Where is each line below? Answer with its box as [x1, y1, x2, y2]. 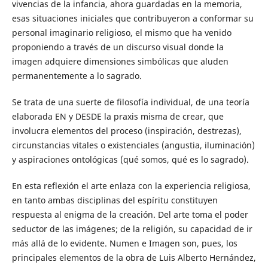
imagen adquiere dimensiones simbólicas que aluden [11, 55, 229, 67]
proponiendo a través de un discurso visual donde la [11, 41, 224, 53]
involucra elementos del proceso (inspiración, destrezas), [11, 125, 242, 136]
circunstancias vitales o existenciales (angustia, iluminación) [11, 139, 255, 151]
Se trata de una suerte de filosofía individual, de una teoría [11, 96, 249, 108]
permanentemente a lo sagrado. [11, 69, 142, 81]
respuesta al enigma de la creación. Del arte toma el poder [11, 209, 248, 221]
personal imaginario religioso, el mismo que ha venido [11, 26, 232, 38]
